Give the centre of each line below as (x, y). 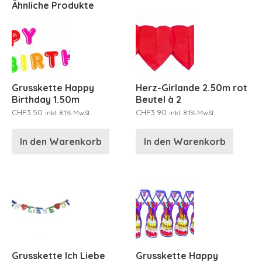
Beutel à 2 (159, 99)
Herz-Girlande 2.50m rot (192, 87)
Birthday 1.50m (46, 99)
